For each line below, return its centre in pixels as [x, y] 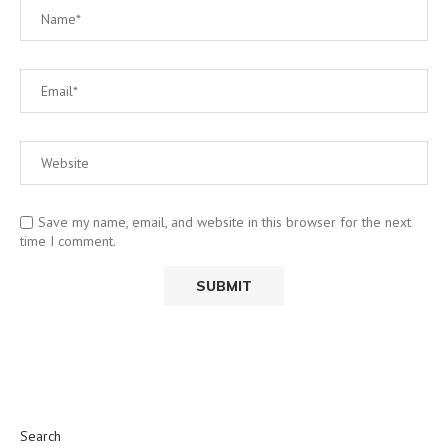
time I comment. [68, 240]
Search [40, 435]
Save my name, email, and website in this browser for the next [224, 221]
